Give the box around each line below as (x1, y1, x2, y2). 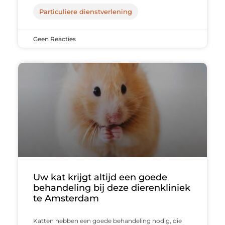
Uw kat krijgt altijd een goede (33, 172, 167, 183)
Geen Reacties (33, 35, 76, 43)
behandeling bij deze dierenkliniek (33, 182, 190, 194)
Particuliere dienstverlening (39, 8, 132, 16)
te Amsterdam (33, 193, 99, 204)
